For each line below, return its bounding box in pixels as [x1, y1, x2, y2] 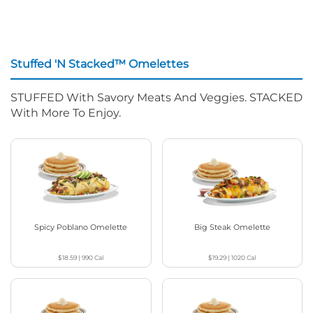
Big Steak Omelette [194, 221, 270, 232]
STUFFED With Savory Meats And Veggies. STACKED [10, 91, 303, 105]
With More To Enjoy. [10, 106, 121, 120]
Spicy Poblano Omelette [34, 221, 128, 232]
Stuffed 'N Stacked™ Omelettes [10, 57, 189, 71]
